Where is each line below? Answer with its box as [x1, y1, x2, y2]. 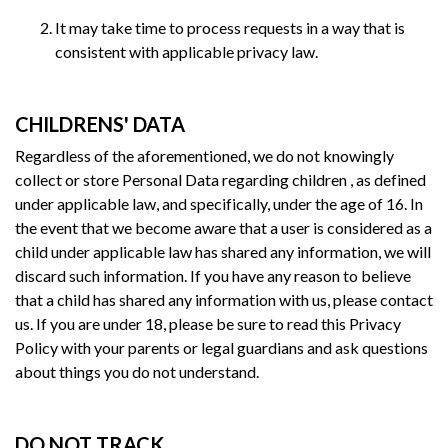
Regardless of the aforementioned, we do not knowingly [15, 145, 394, 165]
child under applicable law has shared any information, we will [15, 241, 431, 261]
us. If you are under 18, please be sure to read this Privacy [15, 313, 401, 333]
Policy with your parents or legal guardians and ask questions [15, 337, 428, 357]
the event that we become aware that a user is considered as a [15, 217, 432, 237]
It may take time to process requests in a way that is [55, 17, 405, 37]
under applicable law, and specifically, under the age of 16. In [15, 193, 423, 213]
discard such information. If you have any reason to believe [15, 265, 411, 285]
